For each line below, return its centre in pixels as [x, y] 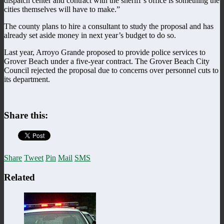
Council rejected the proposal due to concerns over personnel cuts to [111, 70]
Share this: [26, 115]
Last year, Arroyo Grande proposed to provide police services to [105, 52]
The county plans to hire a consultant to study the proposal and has [109, 26]
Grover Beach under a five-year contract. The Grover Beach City [107, 61]
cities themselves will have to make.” [62, 9]
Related [19, 177]
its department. [27, 79]
